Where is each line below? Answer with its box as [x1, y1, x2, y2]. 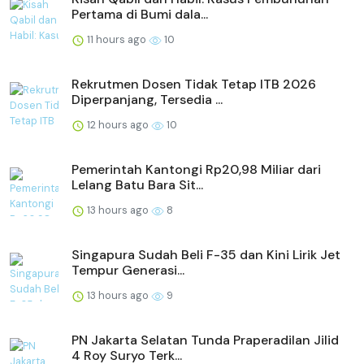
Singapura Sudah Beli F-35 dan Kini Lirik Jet [71, 246, 340, 264]
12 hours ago [84, 118, 151, 132]
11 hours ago [84, 32, 149, 47]
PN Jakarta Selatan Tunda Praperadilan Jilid [71, 331, 339, 349]
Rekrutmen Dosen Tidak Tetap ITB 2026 [71, 76, 316, 93]
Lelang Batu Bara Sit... [71, 176, 203, 194]
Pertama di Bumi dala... [71, 6, 208, 24]
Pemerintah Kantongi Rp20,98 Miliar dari [71, 161, 321, 179]
